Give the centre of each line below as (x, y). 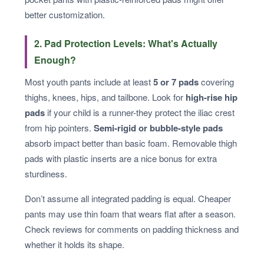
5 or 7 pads (176, 82)
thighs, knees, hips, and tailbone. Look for (105, 97)
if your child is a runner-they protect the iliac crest (140, 113)
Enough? (55, 60)
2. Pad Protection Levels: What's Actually (126, 44)
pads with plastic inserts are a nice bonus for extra (121, 159)
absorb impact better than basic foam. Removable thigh (131, 143)
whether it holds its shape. (75, 245)
